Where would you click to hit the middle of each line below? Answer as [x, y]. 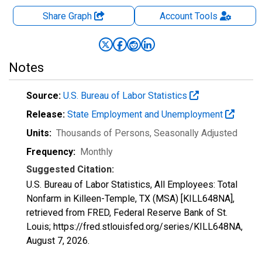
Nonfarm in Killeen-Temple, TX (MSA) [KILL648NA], [130, 199]
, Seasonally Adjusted [194, 133]
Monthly [96, 152]
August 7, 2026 [57, 241]
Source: [44, 96]
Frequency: [51, 152]
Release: [46, 114]
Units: [39, 133]
